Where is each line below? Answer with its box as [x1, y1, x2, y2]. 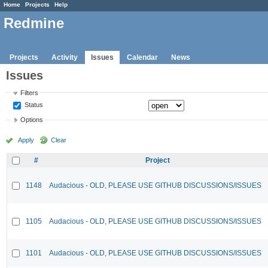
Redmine [4, 15, 64, 32]
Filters [20, 89, 39, 96]
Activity [51, 53, 78, 62]
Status [23, 100, 44, 108]
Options [20, 116, 44, 124]
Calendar [127, 53, 158, 62]
